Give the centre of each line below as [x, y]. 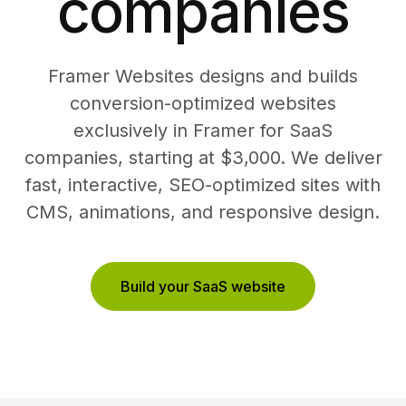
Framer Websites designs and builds [203, 76]
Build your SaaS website [203, 286]
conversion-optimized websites [203, 103]
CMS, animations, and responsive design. [203, 212]
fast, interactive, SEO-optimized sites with [203, 185]
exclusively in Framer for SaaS [203, 130]
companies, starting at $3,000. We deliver [203, 158]
